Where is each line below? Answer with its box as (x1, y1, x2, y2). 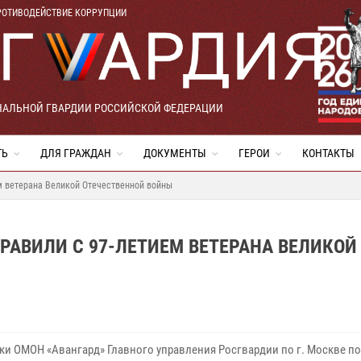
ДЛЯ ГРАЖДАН (40, 147, 111, 160)
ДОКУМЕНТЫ (143, 147, 206, 160)
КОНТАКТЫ (302, 147, 355, 160)
